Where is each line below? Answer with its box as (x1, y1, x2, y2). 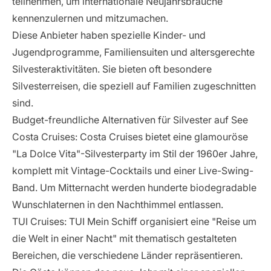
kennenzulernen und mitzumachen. (12, 12, 168, 24)
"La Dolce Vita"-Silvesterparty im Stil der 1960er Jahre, (12, 148, 258, 160)
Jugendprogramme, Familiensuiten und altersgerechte (12, 46, 255, 58)
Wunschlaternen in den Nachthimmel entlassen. (12, 198, 223, 211)
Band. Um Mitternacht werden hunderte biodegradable (12, 181, 256, 194)
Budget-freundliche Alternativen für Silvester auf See (12, 114, 248, 126)
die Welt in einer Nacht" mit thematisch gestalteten (12, 232, 237, 244)
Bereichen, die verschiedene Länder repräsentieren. (12, 249, 243, 261)
